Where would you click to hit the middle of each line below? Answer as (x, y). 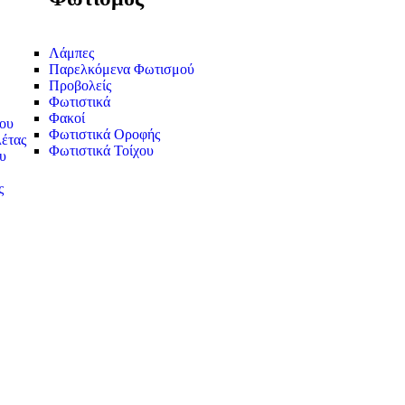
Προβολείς (80, 86)
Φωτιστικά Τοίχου (101, 151)
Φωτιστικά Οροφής (104, 135)
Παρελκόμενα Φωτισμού (122, 70)
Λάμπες (71, 53)
